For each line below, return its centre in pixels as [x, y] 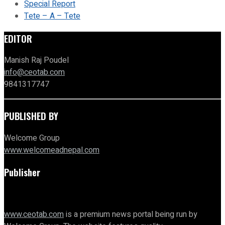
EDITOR [18, 38]
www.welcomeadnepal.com [52, 150]
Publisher [22, 172]
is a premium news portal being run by [131, 215]
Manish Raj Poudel [36, 61]
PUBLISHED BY [31, 116]
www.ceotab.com [34, 215]
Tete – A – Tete [52, 16]
